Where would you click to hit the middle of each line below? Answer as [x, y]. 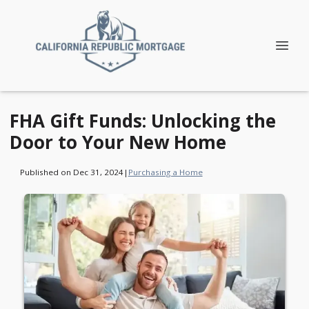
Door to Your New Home [118, 142]
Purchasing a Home [165, 172]
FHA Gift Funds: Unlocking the [143, 121]
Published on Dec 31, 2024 [71, 172]
